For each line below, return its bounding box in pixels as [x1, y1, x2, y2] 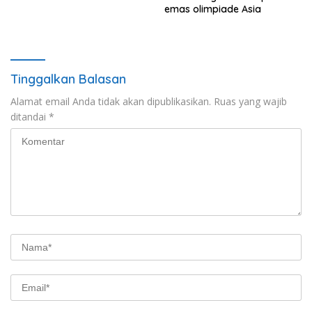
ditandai [10, 109, 49, 123]
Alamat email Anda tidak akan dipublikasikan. [10, 94, 211, 108]
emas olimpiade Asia [164, 2, 261, 15]
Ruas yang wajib [214, 94, 287, 108]
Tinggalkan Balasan [10, 70, 126, 87]
